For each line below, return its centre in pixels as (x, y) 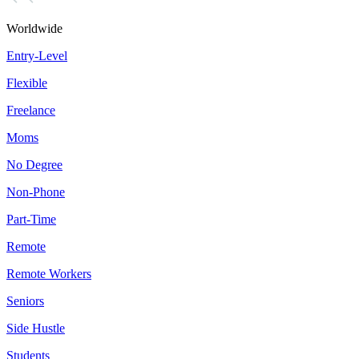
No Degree (34, 165)
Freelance (31, 111)
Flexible (27, 83)
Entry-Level (37, 56)
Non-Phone (36, 192)
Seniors (25, 301)
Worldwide (34, 29)
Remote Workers (49, 274)
